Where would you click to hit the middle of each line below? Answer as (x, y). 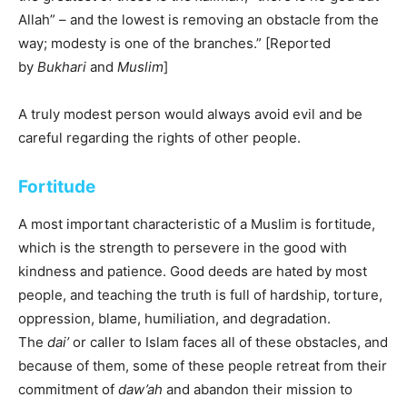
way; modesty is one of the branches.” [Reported (174, 43)
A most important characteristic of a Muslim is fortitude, (197, 224)
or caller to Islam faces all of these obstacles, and (228, 342)
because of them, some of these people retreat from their (203, 366)
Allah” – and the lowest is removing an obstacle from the (199, 20)
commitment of (68, 389)
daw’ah (140, 389)
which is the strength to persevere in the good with (183, 248)
